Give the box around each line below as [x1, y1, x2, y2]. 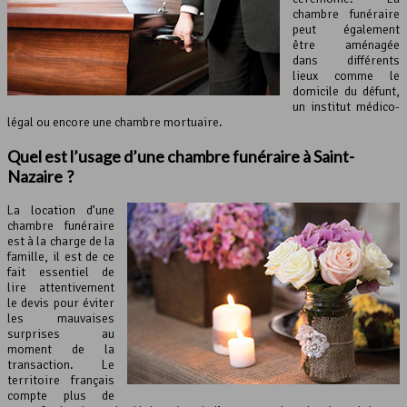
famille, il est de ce [7, 248, 114, 264]
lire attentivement [7, 279, 114, 295]
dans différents [293, 52, 400, 68]
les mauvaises [7, 310, 114, 326]
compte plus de [7, 387, 114, 403]
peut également [293, 21, 400, 37]
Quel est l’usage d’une [7, 145, 167, 166]
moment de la [7, 341, 114, 357]
